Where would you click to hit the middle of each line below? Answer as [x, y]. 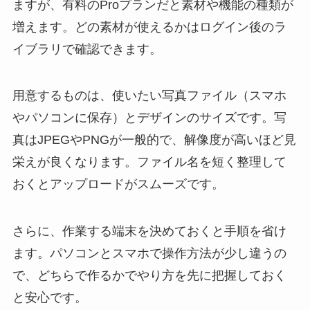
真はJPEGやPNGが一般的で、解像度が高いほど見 [154, 140]
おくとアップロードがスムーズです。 [118, 184]
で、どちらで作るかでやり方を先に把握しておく [149, 276]
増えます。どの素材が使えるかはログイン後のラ [149, 27]
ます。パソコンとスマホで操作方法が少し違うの [149, 254]
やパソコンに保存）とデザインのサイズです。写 [149, 118]
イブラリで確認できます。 [87, 49]
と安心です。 [49, 298]
